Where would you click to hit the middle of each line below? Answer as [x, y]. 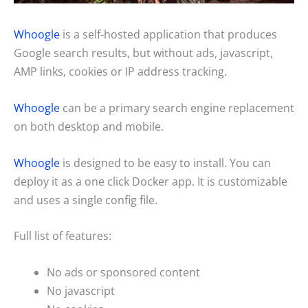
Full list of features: [63, 236]
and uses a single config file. [86, 200]
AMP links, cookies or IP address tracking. [120, 72]
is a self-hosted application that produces [168, 35]
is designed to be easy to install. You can [165, 163]
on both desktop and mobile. [89, 126]
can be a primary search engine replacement [177, 108]
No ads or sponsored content [123, 272]
